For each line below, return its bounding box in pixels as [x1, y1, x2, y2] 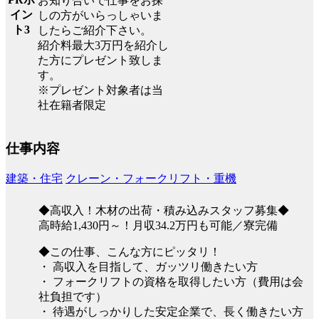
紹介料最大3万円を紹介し [38, 38, 169, 51]
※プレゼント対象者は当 [38, 83, 163, 96]
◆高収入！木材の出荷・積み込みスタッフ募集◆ [38, 204, 289, 217]
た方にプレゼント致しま [38, 53, 163, 66]
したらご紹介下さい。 [38, 23, 152, 36]
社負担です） [38, 291, 107, 303]
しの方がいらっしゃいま [38, 9, 163, 21]
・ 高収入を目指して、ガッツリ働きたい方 [38, 261, 258, 273]
